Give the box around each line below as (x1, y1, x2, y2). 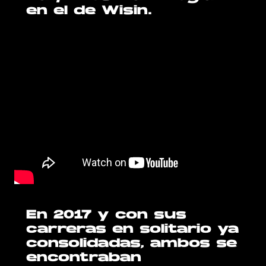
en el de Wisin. (26, 5, 153, 18)
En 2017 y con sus (26, 209, 187, 223)
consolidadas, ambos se (26, 237, 237, 251)
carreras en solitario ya (26, 223, 239, 237)
